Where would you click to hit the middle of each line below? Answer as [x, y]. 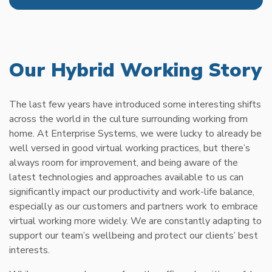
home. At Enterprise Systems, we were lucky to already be [135, 134]
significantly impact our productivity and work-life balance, [132, 192]
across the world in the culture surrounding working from [128, 119]
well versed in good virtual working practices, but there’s [130, 148]
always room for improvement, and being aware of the [124, 163]
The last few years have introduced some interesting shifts [135, 105]
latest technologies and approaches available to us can [126, 178]
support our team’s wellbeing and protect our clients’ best [134, 236]
